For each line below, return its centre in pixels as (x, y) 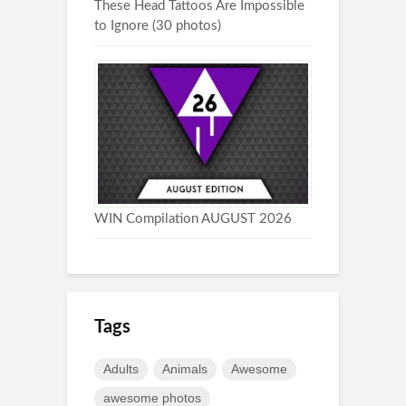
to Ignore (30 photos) (158, 26)
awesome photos (152, 397)
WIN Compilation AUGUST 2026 (193, 218)
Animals (185, 368)
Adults (121, 368)
